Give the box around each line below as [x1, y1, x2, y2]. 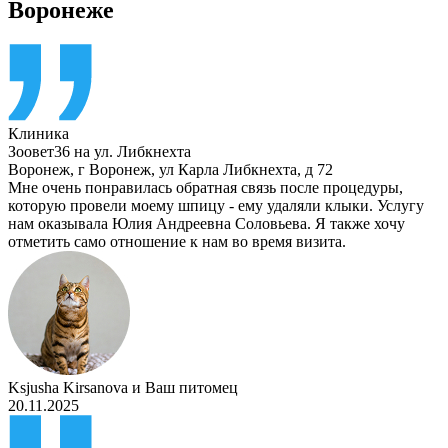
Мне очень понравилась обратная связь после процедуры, [8, 178, 403, 196]
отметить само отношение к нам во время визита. [8, 232, 346, 250]
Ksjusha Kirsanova [8, 378, 128, 396]
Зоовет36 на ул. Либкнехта [8, 142, 191, 160]
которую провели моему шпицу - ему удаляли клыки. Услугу [8, 196, 424, 214]
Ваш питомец [145, 378, 238, 396]
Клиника [8, 124, 69, 142]
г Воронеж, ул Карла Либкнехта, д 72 [78, 160, 333, 178]
